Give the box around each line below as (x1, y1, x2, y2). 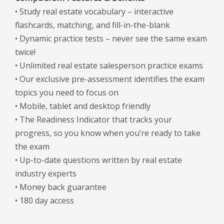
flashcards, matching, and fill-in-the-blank (15, 19, 170, 30)
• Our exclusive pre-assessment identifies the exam (15, 73, 204, 84)
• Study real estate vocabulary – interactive (15, 6, 173, 17)
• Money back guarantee (15, 181, 106, 192)
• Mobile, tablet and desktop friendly (15, 100, 150, 111)
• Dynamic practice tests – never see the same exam (15, 33, 207, 44)
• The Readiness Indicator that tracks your (15, 114, 172, 125)
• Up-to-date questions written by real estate (15, 154, 182, 165)
